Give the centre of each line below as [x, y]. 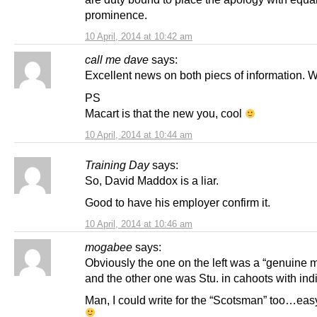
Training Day [117, 165]
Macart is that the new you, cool [165, 113]
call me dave [117, 60]
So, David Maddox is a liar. [152, 180]
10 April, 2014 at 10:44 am [139, 134]
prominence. [116, 15]
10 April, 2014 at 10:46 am [139, 224]
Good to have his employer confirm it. [178, 202]
